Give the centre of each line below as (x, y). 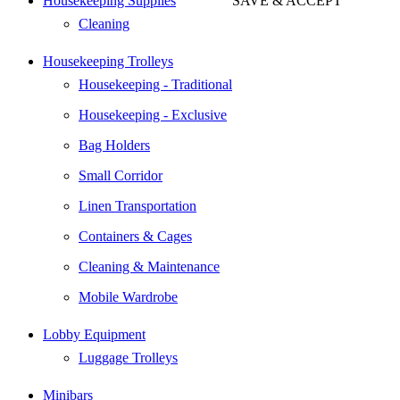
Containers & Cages (135, 236)
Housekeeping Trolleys (108, 61)
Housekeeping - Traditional (155, 84)
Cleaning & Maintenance (149, 266)
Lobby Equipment (94, 334)
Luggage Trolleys (128, 357)
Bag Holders (114, 145)
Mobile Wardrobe (128, 296)
